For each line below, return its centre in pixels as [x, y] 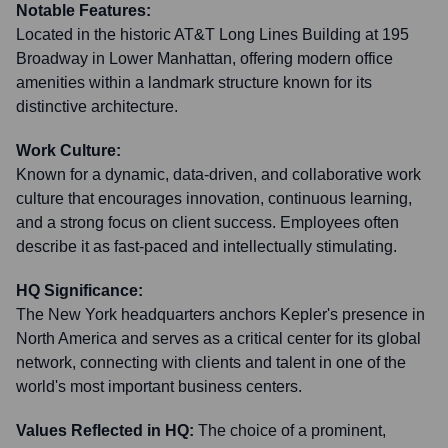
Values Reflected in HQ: [105, 430]
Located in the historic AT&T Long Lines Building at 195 [212, 34]
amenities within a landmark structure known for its [194, 82]
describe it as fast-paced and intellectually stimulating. [206, 246]
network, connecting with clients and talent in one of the [211, 362]
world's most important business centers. [159, 386]
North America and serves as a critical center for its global [218, 338]
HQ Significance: [79, 290]
